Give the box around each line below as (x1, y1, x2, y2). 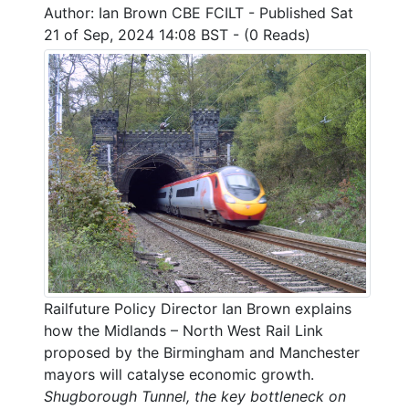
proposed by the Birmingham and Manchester (44, 342, 360, 362)
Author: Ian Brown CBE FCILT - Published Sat (44, 4, 353, 23)
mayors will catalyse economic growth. (44, 364, 314, 383)
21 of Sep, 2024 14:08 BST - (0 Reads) (44, 26, 310, 45)
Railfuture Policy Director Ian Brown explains (44, 299, 351, 318)
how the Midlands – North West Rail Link (44, 320, 323, 340)
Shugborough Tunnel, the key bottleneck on (44, 386, 346, 405)
